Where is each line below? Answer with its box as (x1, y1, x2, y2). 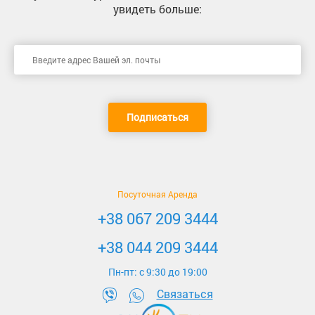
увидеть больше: (113, 1, 202, 16)
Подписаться (127, 110, 188, 124)
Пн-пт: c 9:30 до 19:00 (108, 265, 207, 278)
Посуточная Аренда (117, 188, 198, 200)
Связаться (156, 286, 213, 301)
